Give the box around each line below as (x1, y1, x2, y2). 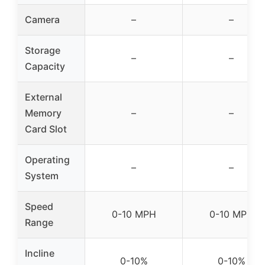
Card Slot (25, 123, 67, 135)
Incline (25, 247, 54, 260)
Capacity (25, 60, 65, 73)
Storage (25, 44, 60, 57)
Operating (25, 154, 70, 166)
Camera (25, 14, 60, 26)
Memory (25, 107, 62, 119)
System (25, 170, 59, 182)
